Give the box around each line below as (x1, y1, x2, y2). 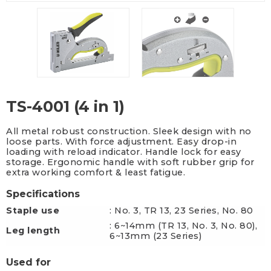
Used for (6, 256, 51, 269)
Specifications (6, 188, 80, 200)
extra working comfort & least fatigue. (6, 167, 185, 178)
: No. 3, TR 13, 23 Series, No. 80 (109, 205, 253, 217)
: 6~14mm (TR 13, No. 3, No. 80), (109, 220, 257, 232)
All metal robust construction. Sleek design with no (6, 126, 252, 137)
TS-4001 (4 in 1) (6, 97, 125, 116)
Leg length (6, 225, 60, 237)
